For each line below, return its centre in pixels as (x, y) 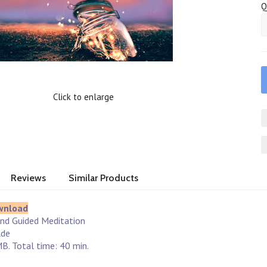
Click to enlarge (84, 97)
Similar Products (104, 178)
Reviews (29, 178)
